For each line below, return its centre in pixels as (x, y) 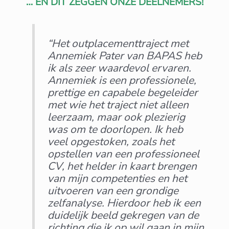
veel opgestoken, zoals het (111, 141)
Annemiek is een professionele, (122, 80)
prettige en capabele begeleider (123, 92)
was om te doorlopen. (100, 129)
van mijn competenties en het (118, 178)
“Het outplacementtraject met (118, 43)
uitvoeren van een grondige (113, 190)
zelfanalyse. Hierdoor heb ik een (124, 203)
